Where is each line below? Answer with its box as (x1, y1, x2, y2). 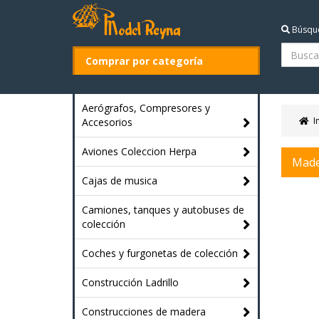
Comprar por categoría (85, 54, 203, 68)
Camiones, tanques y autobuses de (82, 203, 244, 216)
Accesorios (82, 115, 132, 129)
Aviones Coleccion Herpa (82, 145, 197, 158)
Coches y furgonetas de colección (82, 246, 238, 260)
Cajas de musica (82, 174, 157, 187)
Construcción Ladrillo (82, 276, 179, 289)
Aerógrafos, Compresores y (82, 101, 210, 115)
